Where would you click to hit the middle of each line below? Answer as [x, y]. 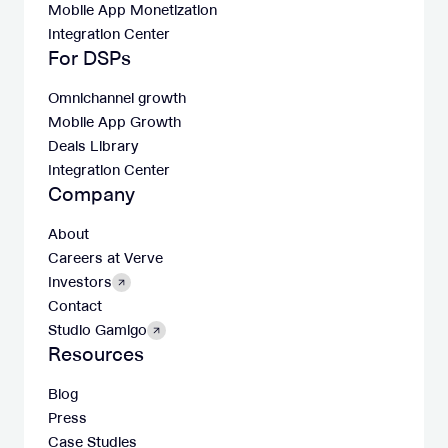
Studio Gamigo [97, 330]
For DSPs [89, 58]
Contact [75, 306]
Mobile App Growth [114, 122]
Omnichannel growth [117, 98]
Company [91, 194]
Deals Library [93, 146]
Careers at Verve [105, 258]
